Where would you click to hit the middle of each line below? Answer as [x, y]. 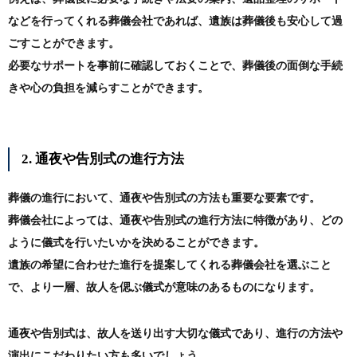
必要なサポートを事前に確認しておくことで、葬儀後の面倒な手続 [175, 66]
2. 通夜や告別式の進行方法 [103, 159]
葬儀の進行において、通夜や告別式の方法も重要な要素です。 [164, 198]
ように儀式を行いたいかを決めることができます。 [136, 243]
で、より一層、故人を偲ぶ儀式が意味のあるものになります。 [164, 288]
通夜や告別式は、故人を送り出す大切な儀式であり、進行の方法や [175, 334]
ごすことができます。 [64, 44]
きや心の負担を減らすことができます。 [108, 88]
